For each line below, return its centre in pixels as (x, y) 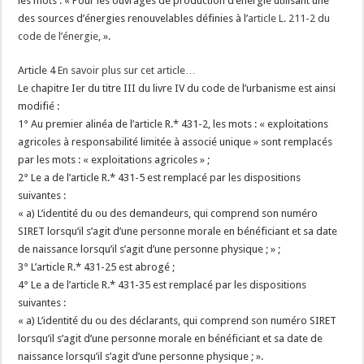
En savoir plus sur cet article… (127, 70)
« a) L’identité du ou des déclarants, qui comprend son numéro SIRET (178, 321)
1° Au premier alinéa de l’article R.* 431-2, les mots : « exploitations (173, 124)
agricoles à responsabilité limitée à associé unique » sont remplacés (175, 142)
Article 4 (38, 70)
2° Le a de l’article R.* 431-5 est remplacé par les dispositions (160, 178)
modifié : (39, 106)
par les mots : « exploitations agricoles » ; (114, 160)
